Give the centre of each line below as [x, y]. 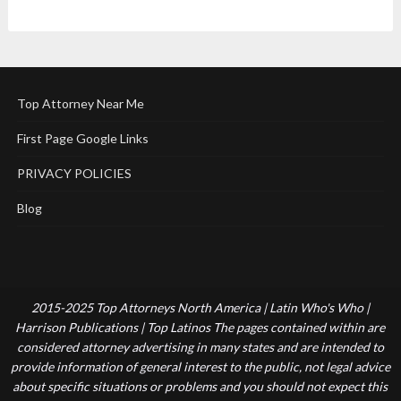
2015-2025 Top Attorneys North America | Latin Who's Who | [200, 307]
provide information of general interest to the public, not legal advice [200, 367]
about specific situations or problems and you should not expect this [200, 386]
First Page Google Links [82, 138]
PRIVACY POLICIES [74, 173]
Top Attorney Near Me [80, 103]
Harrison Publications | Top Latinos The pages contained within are [200, 327]
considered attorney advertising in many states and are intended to [200, 347]
